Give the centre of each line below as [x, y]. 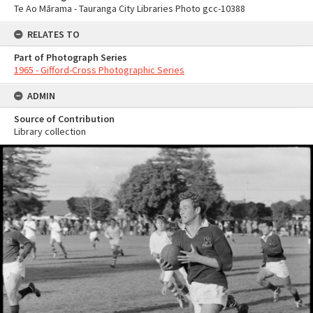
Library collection [50, 131]
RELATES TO [53, 34]
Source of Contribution [64, 119]
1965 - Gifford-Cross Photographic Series [99, 70]
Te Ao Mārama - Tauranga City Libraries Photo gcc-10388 [130, 8]
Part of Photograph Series [71, 57]
